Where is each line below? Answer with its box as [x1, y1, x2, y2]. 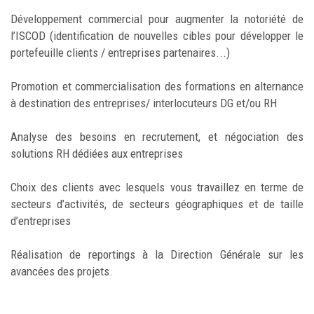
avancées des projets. [11, 264, 113, 278]
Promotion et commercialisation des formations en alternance [11, 79, 303, 93]
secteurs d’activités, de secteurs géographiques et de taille [11, 197, 303, 211]
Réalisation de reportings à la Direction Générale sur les [11, 247, 303, 261]
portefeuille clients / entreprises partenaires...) [11, 46, 230, 60]
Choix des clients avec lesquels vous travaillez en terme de [11, 180, 303, 194]
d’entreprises [11, 214, 71, 228]
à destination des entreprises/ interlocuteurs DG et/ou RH [11, 96, 277, 110]
